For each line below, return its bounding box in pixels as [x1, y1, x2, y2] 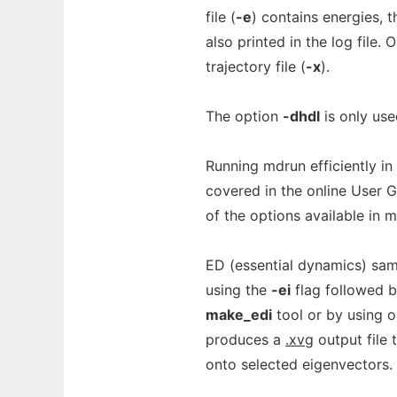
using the [206, 281, 271, 299]
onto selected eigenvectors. [206, 355, 393, 373]
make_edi [206, 306, 272, 323]
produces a [206, 331, 285, 348]
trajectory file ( [206, 58, 306, 75]
